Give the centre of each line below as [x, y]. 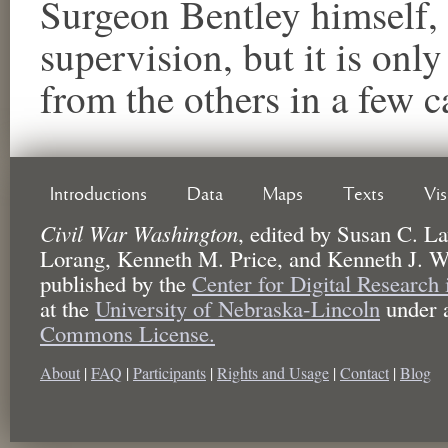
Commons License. [127, 332]
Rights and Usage [273, 372]
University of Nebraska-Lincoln [237, 307]
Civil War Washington [139, 232]
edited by [290, 232]
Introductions [98, 194]
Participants [169, 372]
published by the [116, 282]
